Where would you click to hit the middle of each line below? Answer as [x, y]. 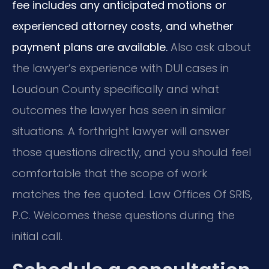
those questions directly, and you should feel [131, 153]
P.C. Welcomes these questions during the [123, 216]
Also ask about [209, 47]
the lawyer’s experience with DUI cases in [120, 68]
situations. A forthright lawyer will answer [121, 131]
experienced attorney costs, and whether [123, 26]
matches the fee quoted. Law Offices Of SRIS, [132, 195]
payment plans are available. [90, 47]
